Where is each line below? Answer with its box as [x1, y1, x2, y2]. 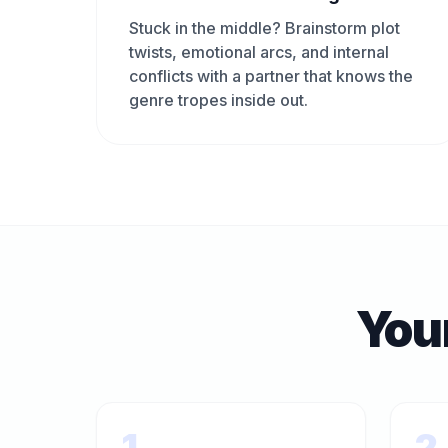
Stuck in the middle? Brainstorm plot [129, 18, 400, 38]
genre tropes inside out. [129, 90, 308, 110]
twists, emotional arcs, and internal [129, 42, 389, 62]
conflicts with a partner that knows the [129, 66, 413, 86]
